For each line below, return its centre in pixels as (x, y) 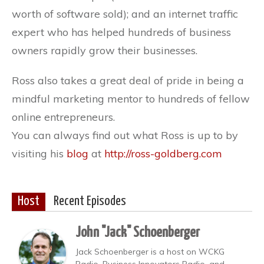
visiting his (39, 153)
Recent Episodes (90, 201)
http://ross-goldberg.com (163, 153)
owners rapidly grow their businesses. (105, 50)
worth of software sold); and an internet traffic (125, 14)
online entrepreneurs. (63, 117)
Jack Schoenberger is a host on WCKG (150, 251)
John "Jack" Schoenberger (138, 232)
